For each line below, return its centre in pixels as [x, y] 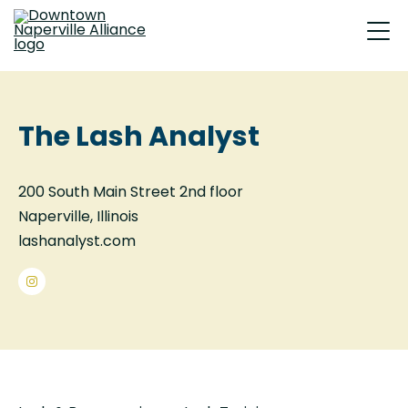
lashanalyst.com [77, 242]
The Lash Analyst [139, 138]
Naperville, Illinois [78, 217]
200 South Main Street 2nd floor [131, 193]
